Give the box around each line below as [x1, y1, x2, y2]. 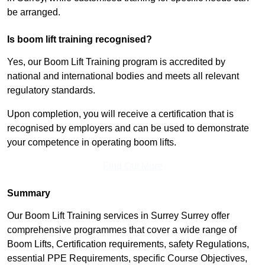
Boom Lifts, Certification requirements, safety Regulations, [7, 239, 249, 250]
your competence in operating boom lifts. [7, 137, 176, 148]
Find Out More [102, 161, 163, 172]
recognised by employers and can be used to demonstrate [7, 123, 249, 134]
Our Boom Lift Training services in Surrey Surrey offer [7, 211, 230, 221]
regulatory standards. [7, 85, 95, 96]
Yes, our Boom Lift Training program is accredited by [7, 57, 225, 67]
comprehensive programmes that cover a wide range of [7, 225, 237, 235]
